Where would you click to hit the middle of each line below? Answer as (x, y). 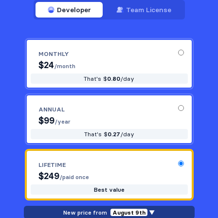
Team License (148, 9)
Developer (74, 9)
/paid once (74, 177)
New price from (86, 212)
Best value (109, 189)
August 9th (129, 212)
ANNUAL (51, 109)
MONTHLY (54, 54)
